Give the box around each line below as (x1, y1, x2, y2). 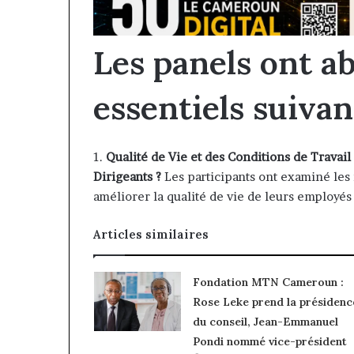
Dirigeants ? (93, 168, 161, 184)
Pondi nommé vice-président (192, 333, 347, 348)
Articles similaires (93, 226, 209, 242)
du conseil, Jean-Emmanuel (192, 314, 338, 329)
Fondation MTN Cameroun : (192, 274, 344, 289)
